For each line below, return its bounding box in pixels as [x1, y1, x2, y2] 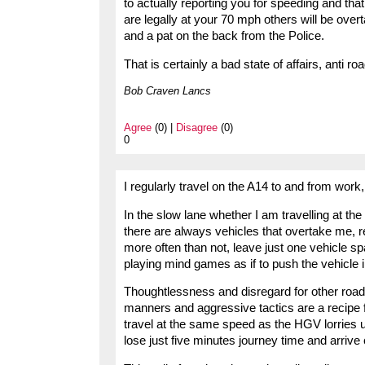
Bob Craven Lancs [124, 84, 211, 97]
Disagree [176, 121, 218, 134]
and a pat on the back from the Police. [124, 29, 324, 43]
